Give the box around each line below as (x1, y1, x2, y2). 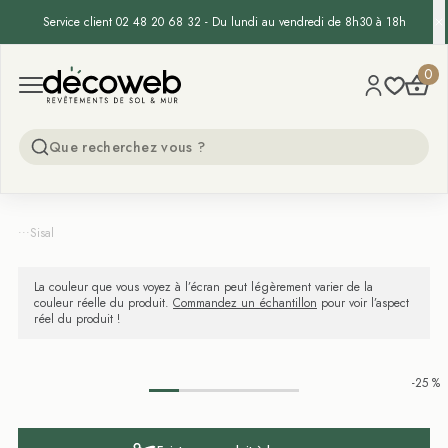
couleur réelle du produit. (34, 294, 173, 312)
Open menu (18, 76, 98, 99)
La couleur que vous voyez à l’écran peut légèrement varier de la (34, 278, 373, 296)
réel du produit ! (34, 310, 120, 328)
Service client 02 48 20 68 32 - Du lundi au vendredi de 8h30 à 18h (42, 13, 406, 31)
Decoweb (42, 60, 109, 83)
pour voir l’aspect (317, 294, 409, 312)
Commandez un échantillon (173, 294, 317, 312)
